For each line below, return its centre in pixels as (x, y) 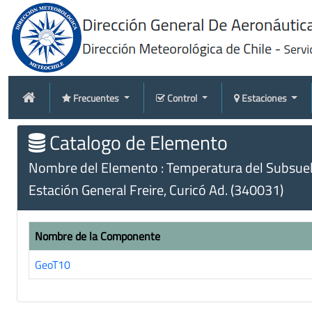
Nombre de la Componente (97, 236)
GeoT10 (53, 265)
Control (183, 97)
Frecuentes (97, 97)
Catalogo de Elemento (136, 142)
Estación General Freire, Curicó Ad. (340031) (156, 190)
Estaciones (265, 97)
